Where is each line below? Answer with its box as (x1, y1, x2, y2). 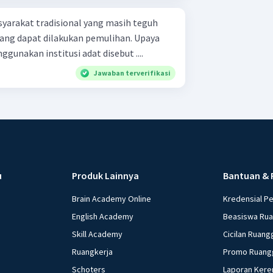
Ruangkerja (72, 246, 113, 258)
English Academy (72, 211, 134, 222)
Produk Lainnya (72, 169, 140, 182)
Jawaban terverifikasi (94, 68, 171, 78)
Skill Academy (72, 229, 123, 240)
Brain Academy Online (72, 193, 152, 205)
